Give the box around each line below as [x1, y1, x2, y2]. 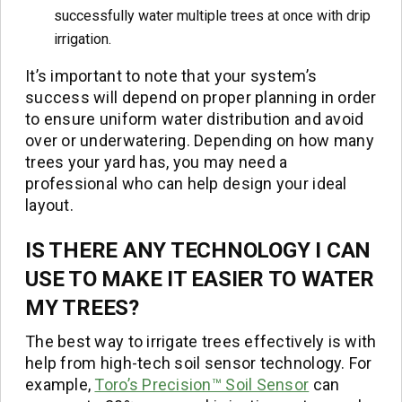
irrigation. [54, 30, 111, 48]
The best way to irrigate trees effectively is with [25, 331, 377, 351]
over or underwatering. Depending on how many [25, 130, 374, 150]
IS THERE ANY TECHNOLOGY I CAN [25, 237, 371, 263]
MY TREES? [25, 294, 139, 320]
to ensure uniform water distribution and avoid [25, 109, 364, 128]
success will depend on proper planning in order [25, 87, 377, 107]
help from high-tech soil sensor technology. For [25, 353, 372, 372]
